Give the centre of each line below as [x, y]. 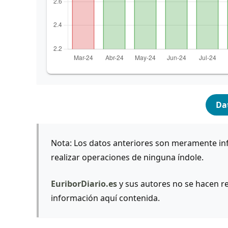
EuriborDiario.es [84, 183]
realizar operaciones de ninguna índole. [127, 157]
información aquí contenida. [105, 198]
